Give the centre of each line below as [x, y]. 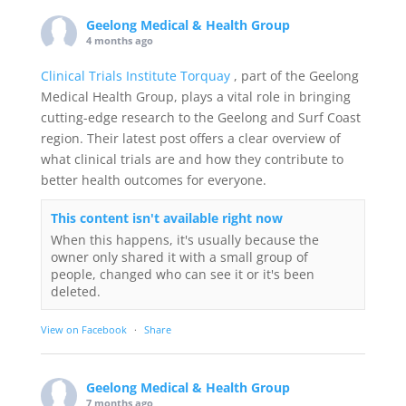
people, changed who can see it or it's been [182, 274]
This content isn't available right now [166, 218]
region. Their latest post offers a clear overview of [190, 138]
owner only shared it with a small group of [179, 257]
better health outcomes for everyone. [153, 180]
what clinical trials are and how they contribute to [192, 159]
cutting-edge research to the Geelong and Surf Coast [200, 117]
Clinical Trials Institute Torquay [137, 76]
